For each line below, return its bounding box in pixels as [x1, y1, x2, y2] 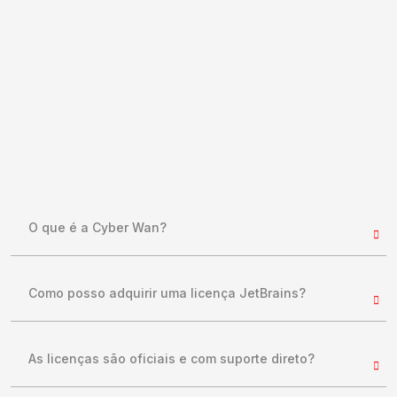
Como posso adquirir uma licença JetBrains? [28, 284, 306, 300]
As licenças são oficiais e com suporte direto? [28, 350, 315, 366]
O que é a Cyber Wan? [28, 219, 167, 235]
